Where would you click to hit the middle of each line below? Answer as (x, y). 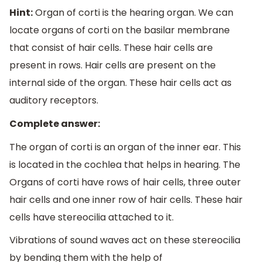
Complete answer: (55, 124)
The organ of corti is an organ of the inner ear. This (125, 147)
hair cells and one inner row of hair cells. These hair (126, 199)
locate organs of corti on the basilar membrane (120, 30)
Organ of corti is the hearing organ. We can (133, 13)
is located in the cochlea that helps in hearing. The (125, 164)
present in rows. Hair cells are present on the (113, 65)
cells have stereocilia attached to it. (92, 217)
